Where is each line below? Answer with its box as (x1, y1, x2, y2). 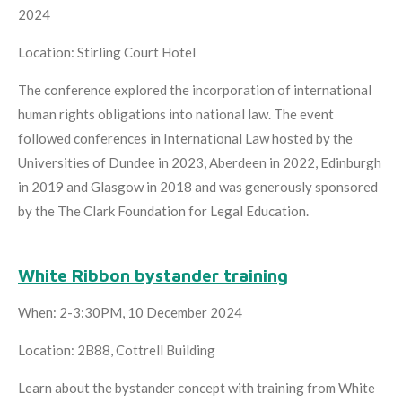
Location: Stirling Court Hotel (18, 43, 198, 60)
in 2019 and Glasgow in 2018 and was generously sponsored (18, 178, 378, 195)
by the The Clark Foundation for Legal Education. (18, 202, 311, 219)
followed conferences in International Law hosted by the (18, 129, 353, 146)
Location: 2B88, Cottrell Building (18, 341, 215, 358)
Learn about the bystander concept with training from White (18, 379, 375, 396)
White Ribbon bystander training (18, 265, 288, 285)
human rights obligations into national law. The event (18, 105, 334, 122)
